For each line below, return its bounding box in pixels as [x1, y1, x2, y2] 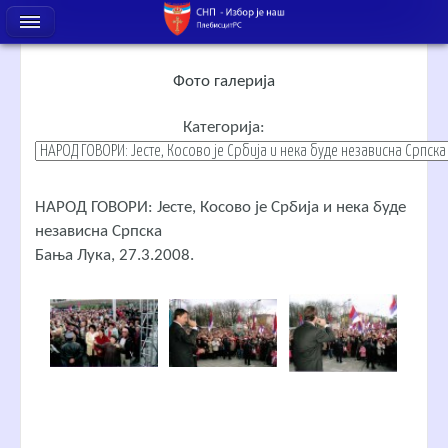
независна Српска [35, 222, 162, 240]
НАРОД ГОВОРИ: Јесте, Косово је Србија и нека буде [35, 198, 406, 216]
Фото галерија [173, 72, 275, 90]
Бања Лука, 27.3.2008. [35, 246, 194, 264]
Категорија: [183, 119, 265, 137]
